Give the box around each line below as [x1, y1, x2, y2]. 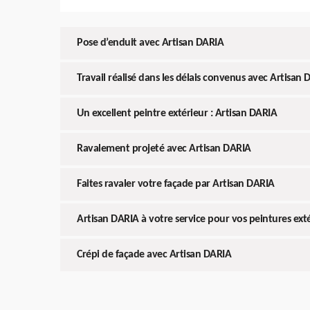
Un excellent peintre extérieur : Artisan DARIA [77, 107, 277, 119]
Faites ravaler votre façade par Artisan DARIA [77, 178, 275, 190]
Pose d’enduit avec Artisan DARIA [77, 37, 224, 48]
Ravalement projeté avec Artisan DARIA [77, 143, 251, 154]
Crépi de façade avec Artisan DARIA [77, 248, 231, 260]
